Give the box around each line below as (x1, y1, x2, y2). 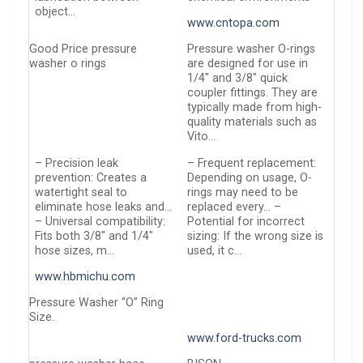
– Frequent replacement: (187, 156, 317, 170)
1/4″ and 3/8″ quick (187, 71, 288, 86)
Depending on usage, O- (187, 170, 313, 185)
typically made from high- (187, 100, 322, 115)
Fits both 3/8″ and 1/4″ (35, 228, 154, 243)
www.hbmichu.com (35, 270, 136, 284)
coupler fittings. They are (187, 86, 318, 100)
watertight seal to (35, 185, 128, 199)
